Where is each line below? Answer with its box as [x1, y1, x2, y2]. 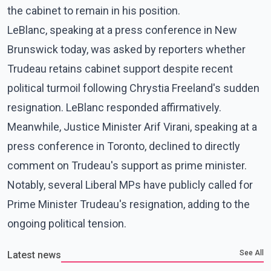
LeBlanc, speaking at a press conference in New [7, 23, 237, 36]
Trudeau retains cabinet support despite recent [7, 62, 233, 75]
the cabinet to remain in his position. [7, 4, 180, 17]
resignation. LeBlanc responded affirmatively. [7, 100, 221, 114]
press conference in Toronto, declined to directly [7, 139, 240, 152]
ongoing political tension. [7, 217, 126, 230]
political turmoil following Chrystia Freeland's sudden [7, 81, 260, 94]
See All [240, 248, 264, 257]
